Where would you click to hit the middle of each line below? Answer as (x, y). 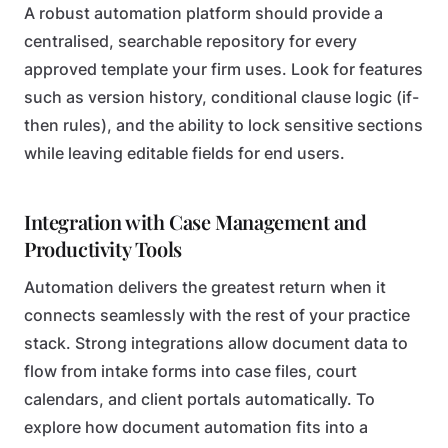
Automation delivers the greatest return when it (205, 287)
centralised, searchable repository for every (190, 41)
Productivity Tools (103, 248)
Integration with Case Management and (195, 221)
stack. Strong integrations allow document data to (216, 343)
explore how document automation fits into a (196, 427)
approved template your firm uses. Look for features (223, 69)
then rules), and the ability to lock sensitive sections (223, 125)
